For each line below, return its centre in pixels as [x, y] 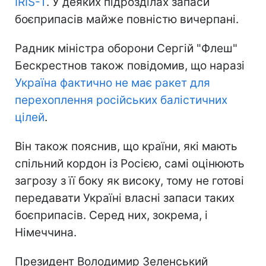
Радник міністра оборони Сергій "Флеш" [126, 48]
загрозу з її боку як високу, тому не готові [129, 180]
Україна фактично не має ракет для [113, 83]
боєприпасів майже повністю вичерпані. [127, 19]
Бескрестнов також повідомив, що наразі [130, 65]
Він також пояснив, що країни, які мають [126, 146]
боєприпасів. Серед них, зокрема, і [111, 215]
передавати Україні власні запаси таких [125, 198]
